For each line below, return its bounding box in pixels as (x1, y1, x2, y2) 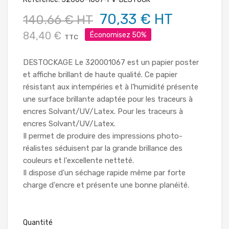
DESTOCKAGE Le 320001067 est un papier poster (23, 57, 199, 67)
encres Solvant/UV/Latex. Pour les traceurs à (23, 106, 183, 116)
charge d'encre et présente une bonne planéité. (23, 180, 189, 190)
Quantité (23, 218, 53, 227)
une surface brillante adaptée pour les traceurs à (23, 94, 193, 104)
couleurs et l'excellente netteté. (23, 155, 134, 165)
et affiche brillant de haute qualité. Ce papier (23, 70, 177, 79)
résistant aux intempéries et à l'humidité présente (23, 82, 198, 91)
